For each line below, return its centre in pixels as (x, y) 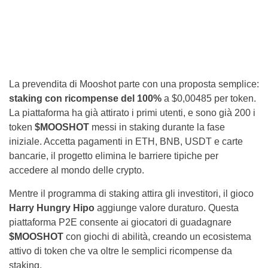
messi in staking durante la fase (157, 127)
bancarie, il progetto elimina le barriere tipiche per (114, 156)
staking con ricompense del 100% (86, 98)
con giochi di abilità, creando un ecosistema (157, 237)
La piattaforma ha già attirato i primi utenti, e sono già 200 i (132, 113)
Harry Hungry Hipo (52, 208)
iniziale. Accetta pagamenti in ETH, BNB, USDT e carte (126, 141)
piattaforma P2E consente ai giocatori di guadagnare (120, 222)
